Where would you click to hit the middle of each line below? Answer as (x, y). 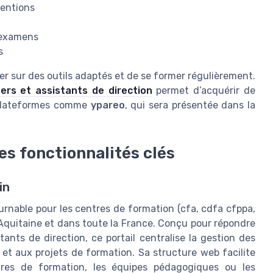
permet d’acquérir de (204, 91)
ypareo (108, 105)
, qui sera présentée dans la (190, 105)
